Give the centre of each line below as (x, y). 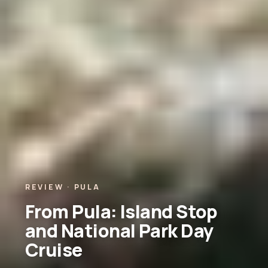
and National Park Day (119, 230)
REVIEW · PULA (63, 187)
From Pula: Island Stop (121, 211)
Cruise (54, 249)
